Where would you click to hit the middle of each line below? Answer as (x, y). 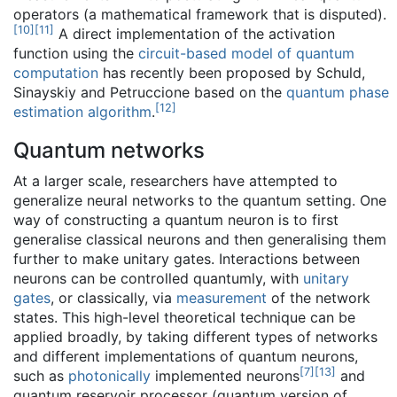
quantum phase (338, 92)
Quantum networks (109, 150)
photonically (109, 376)
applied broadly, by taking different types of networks (195, 337)
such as (41, 376)
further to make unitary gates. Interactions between (187, 259)
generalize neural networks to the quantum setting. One (200, 200)
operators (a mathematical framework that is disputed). (200, 14)
